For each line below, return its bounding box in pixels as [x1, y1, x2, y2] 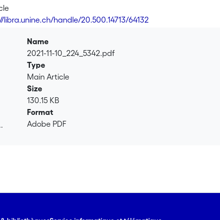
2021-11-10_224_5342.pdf [27, 49, 115, 57]
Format [27, 108, 54, 116]
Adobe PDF [27, 119, 67, 128]
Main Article [27, 72, 70, 81]
